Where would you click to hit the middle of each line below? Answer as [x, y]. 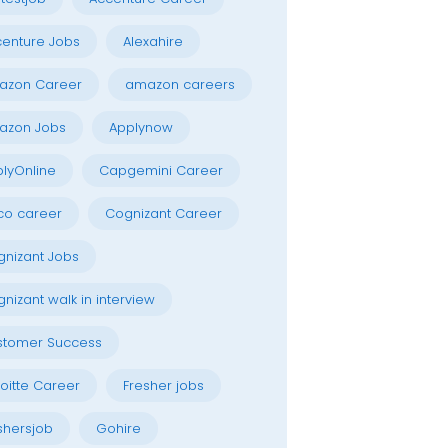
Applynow [140, 128]
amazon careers [179, 85]
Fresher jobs [163, 386]
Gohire [118, 429]
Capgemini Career [160, 171]
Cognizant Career [163, 214]
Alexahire [152, 42]
